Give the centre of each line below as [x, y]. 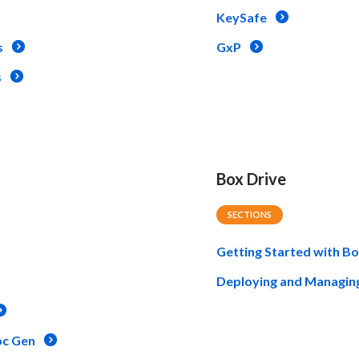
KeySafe [242, 17]
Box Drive [252, 178]
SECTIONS [250, 214]
